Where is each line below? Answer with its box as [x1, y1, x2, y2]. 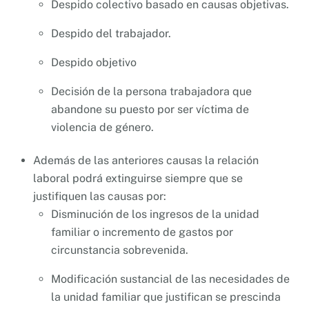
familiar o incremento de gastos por [50, 225, 233, 239]
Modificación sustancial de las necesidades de [50, 272, 290, 286]
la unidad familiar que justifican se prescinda [50, 290, 281, 303]
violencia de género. [50, 120, 154, 134]
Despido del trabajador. [50, 26, 171, 40]
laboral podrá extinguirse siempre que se [33, 171, 243, 185]
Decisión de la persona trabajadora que [50, 84, 252, 98]
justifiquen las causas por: [33, 189, 166, 203]
